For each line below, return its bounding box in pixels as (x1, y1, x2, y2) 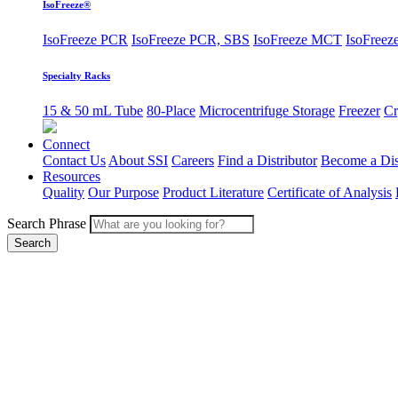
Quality (43, 184, 84, 200)
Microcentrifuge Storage (199, 102, 335, 118)
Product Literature (163, 184, 264, 200)
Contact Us (43, 152, 106, 168)
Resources (43, 168, 100, 184)
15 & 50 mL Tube (43, 102, 143, 118)
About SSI (108, 152, 168, 168)
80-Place (147, 102, 195, 118)
